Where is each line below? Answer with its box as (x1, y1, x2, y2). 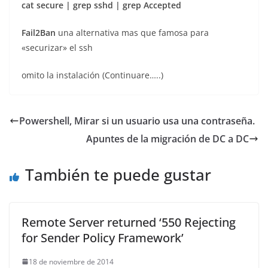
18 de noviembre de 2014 (29, 256, 114, 267)
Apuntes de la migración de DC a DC (86, 132, 249, 145)
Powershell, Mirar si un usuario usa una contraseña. (19, 114, 255, 127)
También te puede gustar (25, 163, 211, 185)
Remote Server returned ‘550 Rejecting (22, 214, 236, 230)
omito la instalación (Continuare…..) (22, 69, 163, 81)
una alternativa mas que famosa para (58, 26, 209, 38)
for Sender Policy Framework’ (22, 229, 184, 246)
